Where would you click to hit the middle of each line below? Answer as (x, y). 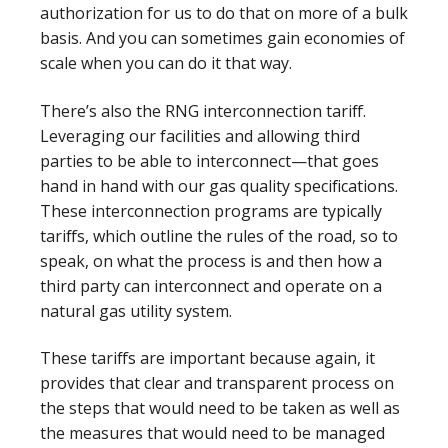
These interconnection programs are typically (211, 210)
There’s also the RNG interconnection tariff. (203, 110)
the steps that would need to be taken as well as (220, 407)
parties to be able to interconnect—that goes (209, 160)
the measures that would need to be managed (212, 432)
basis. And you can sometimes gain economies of (222, 38)
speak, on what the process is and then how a (211, 260)
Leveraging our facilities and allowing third (200, 135)
